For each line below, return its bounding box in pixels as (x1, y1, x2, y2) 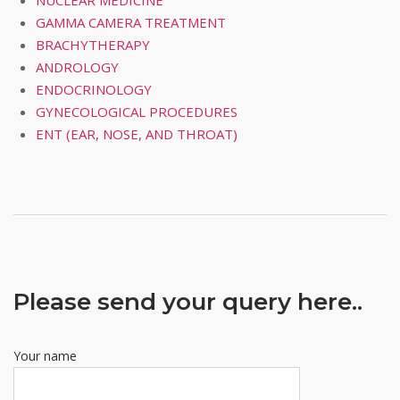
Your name (13, 347, 77, 365)
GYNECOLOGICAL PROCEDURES (36, 103, 237, 121)
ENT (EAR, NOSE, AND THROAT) (36, 125, 237, 144)
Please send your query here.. (13, 287, 362, 317)
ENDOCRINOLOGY (36, 80, 152, 99)
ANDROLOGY (36, 58, 119, 77)
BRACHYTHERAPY (36, 36, 150, 54)
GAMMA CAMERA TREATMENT (36, 13, 226, 32)
